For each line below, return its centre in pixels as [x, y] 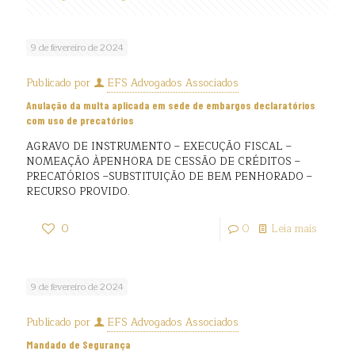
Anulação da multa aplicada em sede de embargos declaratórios [171, 105]
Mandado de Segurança [78, 344]
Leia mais [294, 229]
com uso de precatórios [80, 120]
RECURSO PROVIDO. [78, 192]
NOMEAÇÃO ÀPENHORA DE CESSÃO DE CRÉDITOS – [163, 162]
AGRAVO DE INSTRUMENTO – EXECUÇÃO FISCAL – [159, 147]
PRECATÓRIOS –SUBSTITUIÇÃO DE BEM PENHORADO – [169, 177]
